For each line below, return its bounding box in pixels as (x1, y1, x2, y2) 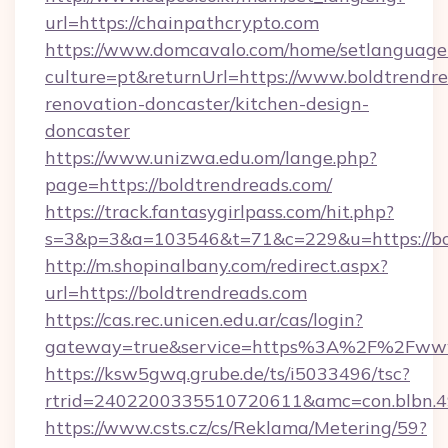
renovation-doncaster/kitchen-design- (45, 92, 369, 115)
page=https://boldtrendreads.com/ (45, 173, 332, 196)
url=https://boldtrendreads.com (45, 281, 307, 304)
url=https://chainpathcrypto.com (45, 11, 319, 34)
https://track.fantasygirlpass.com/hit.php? (45, 200, 394, 223)
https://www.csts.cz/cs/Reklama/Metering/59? (45, 416, 427, 439)
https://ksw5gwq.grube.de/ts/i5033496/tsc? (45, 362, 410, 385)
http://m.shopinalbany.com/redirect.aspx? (45, 254, 388, 277)
